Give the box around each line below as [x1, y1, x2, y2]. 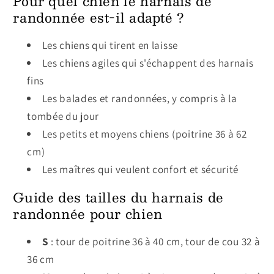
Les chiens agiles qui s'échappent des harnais [42, 56, 254, 70]
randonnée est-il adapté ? [13, 6, 185, 28]
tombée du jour [27, 109, 99, 124]
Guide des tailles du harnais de [13, 186, 224, 208]
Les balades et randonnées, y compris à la [42, 91, 237, 106]
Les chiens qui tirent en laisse [42, 38, 178, 53]
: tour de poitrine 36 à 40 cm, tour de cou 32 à [48, 234, 261, 248]
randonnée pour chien [13, 202, 163, 224]
